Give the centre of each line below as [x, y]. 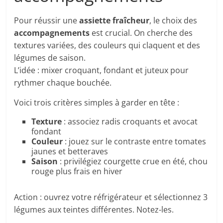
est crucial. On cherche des [141, 33]
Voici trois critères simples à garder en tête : [97, 103]
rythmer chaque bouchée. [63, 83]
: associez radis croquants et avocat [130, 122]
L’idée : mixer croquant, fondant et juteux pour [102, 70]
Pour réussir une [47, 21]
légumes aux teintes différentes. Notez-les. [94, 210]
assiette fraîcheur [114, 21]
